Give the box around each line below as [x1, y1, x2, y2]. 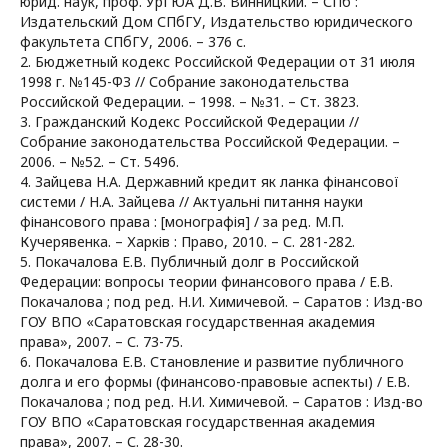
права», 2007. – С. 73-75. [20, 332, 183, 352]
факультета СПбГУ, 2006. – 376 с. [20, 32, 246, 52]
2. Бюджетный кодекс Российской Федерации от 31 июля [20, 52, 415, 72]
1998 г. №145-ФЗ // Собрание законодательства [20, 72, 349, 92]
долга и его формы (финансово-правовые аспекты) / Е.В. [20, 372, 410, 392]
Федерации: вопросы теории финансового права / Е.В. [20, 272, 393, 292]
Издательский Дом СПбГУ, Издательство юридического [20, 12, 413, 32]
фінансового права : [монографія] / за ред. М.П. [20, 212, 344, 232]
